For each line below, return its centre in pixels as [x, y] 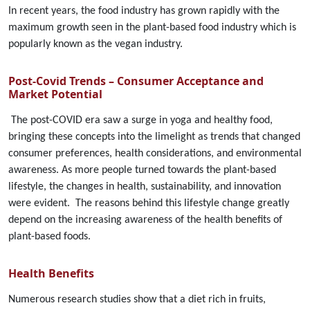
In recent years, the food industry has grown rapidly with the [144, 11]
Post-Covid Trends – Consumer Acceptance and [136, 81]
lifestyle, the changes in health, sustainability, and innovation [145, 187]
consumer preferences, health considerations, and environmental [155, 154]
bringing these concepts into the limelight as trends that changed [154, 137]
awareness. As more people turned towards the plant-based [142, 170]
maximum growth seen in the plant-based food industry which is [152, 28]
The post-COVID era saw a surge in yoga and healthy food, [142, 120]
